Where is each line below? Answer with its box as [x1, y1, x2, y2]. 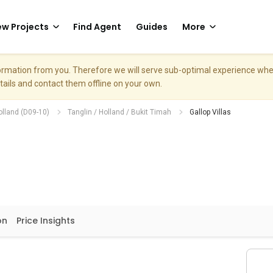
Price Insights [16, 214, 75, 227]
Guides [136, 21, 168, 33]
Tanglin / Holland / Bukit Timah [68, 108, 171, 116]
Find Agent [73, 21, 121, 33]
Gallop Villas [190, 108, 231, 116]
